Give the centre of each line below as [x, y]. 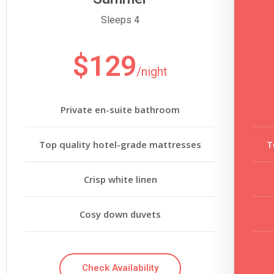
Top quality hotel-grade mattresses [120, 144]
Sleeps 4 [120, 20]
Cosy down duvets [120, 214]
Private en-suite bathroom [120, 109]
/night [152, 71]
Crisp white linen [120, 179]
